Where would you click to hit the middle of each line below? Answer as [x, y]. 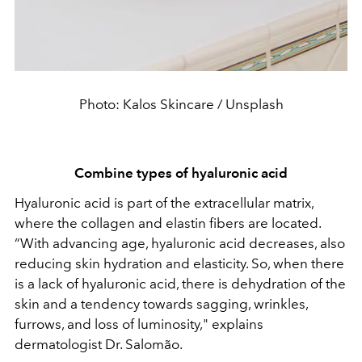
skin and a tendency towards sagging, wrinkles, [161, 304]
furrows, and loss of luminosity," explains [139, 324]
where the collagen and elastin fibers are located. [168, 223]
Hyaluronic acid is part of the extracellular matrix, [164, 203]
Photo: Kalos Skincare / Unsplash [181, 105]
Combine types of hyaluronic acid [181, 173]
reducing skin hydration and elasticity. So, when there [179, 264]
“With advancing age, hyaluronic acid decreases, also [180, 244]
